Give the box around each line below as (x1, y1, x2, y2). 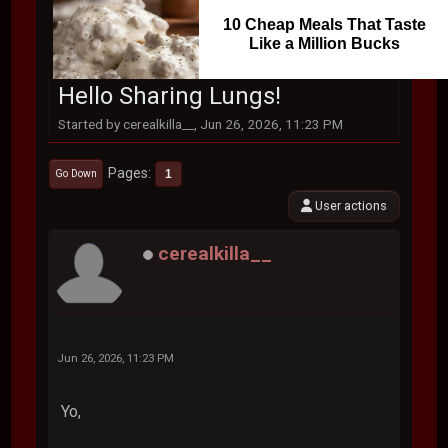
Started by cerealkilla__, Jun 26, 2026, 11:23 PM (58, 116, 344, 132)
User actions (311, 197, 387, 213)
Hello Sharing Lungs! (58, 82, 282, 110)
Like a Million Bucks (248, 35, 400, 52)
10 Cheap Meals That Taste (222, 16, 426, 33)
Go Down (55, 167, 98, 180)
